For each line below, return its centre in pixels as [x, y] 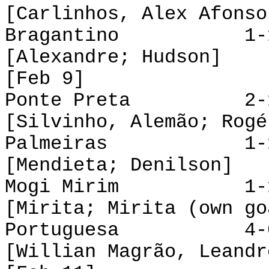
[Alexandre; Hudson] [113, 57]
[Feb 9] [45, 79]
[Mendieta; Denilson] [119, 165]
